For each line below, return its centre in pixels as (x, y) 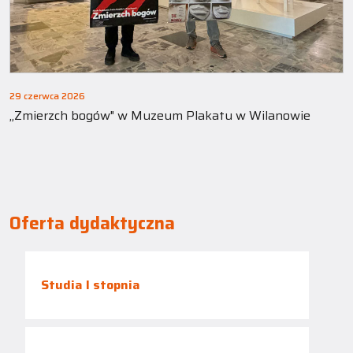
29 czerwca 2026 (47, 95)
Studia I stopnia (91, 284)
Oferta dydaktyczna (92, 223)
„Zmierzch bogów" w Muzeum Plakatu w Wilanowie (214, 115)
